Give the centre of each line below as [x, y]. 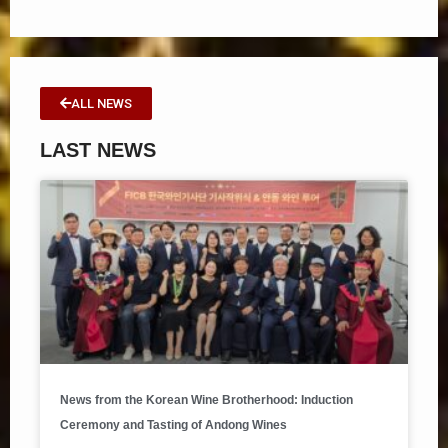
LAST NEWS [98, 149]
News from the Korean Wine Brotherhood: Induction [206, 399]
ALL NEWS [101, 103]
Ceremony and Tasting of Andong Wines [173, 424]
